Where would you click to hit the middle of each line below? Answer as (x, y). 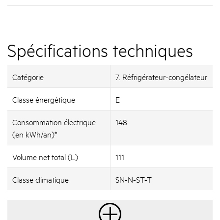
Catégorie (28, 76)
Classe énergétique (44, 99)
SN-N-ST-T (134, 179)
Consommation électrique (54, 121)
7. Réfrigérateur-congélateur (161, 76)
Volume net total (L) (45, 156)
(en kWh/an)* (35, 134)
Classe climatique (41, 179)
